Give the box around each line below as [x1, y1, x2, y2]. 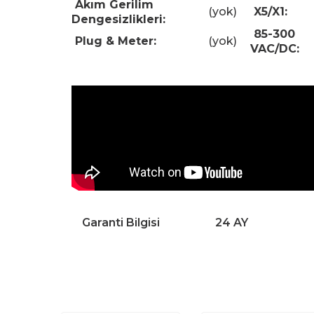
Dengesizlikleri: [71, 12, 165, 26]
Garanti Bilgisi [82, 215, 160, 229]
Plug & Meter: [71, 34, 156, 48]
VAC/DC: [250, 41, 299, 55]
